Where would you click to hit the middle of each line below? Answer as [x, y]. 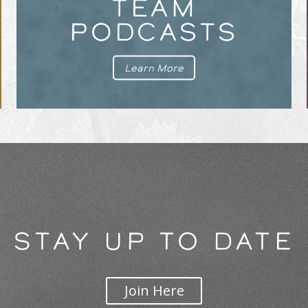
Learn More [154, 68]
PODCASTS [154, 31]
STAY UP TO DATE [154, 241]
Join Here [154, 290]
